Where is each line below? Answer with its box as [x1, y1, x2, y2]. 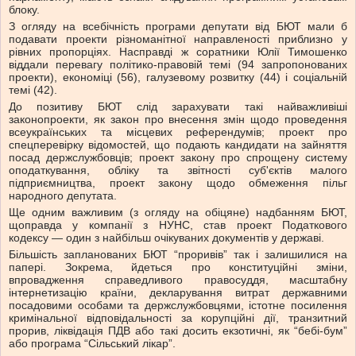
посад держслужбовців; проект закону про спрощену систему [9, 151, 347, 164]
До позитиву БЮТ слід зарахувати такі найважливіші [9, 100, 347, 114]
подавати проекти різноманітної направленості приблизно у [9, 33, 347, 46]
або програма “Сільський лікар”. [9, 337, 176, 350]
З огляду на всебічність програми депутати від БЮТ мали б [9, 20, 347, 33]
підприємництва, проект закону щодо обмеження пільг [9, 176, 347, 190]
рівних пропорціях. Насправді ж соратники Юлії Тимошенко [9, 45, 347, 59]
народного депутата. [9, 189, 117, 203]
